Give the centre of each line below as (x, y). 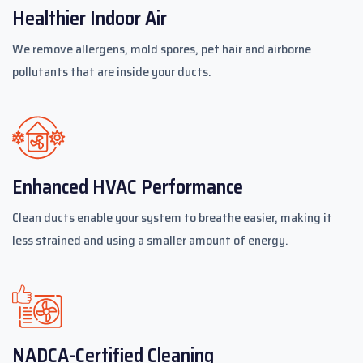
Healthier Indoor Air (90, 18)
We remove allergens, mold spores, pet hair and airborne (162, 49)
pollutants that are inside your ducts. (112, 71)
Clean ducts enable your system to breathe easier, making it (172, 217)
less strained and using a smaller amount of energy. (150, 240)
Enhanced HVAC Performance (128, 187)
